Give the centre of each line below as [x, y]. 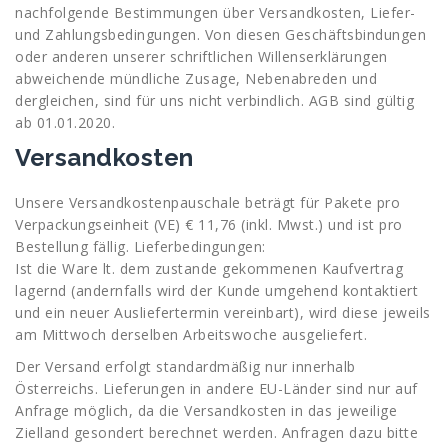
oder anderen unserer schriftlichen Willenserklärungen [201, 56]
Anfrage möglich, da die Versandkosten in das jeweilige [206, 410]
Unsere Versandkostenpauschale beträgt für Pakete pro [207, 202]
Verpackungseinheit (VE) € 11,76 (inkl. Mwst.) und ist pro [209, 224]
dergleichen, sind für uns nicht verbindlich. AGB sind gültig [214, 100]
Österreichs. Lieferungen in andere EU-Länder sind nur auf [216, 388]
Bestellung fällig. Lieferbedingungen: [140, 246]
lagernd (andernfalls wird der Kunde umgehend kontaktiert [216, 290]
